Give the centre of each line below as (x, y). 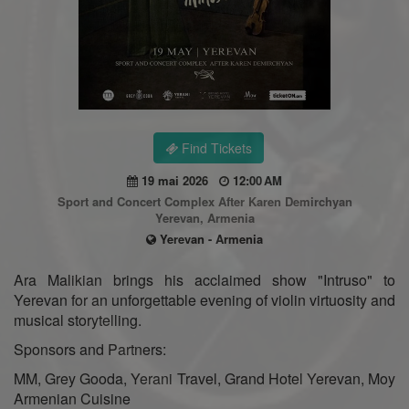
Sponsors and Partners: (90, 349)
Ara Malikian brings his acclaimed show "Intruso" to (204, 279)
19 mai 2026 (178, 180)
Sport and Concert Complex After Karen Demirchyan (204, 201)
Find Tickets (215, 147)
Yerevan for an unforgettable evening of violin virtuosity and (204, 299)
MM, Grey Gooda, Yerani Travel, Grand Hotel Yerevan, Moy (204, 378)
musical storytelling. (78, 320)
